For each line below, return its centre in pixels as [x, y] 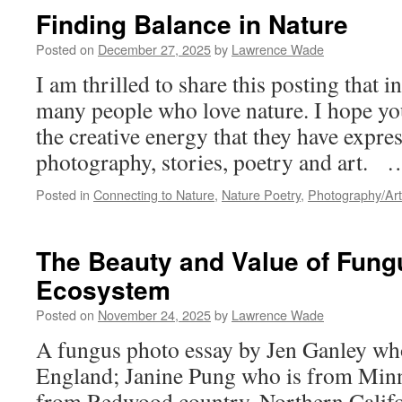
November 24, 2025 [154, 315]
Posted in [63, 194]
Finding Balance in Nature [192, 24]
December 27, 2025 [154, 49]
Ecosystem [103, 289]
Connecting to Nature [154, 194]
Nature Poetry [261, 194]
